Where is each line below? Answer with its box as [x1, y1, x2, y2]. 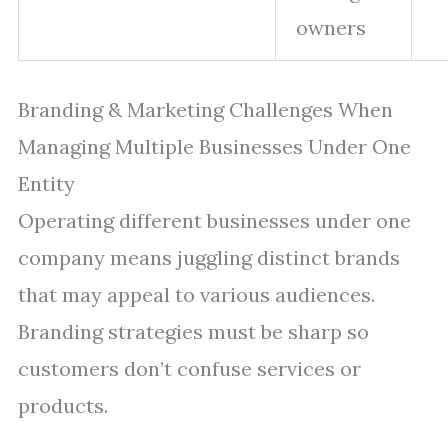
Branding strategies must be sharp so [18, 319, 369, 344]
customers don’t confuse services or [18, 356, 361, 381]
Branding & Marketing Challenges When [18, 97, 393, 122]
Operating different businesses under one [18, 208, 411, 233]
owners [296, 15, 366, 40]
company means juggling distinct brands [18, 245, 400, 270]
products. [18, 393, 108, 418]
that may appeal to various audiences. [18, 282, 375, 307]
